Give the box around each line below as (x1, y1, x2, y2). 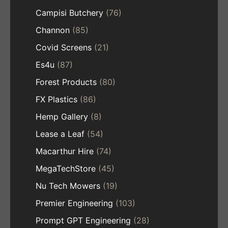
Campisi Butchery (36, 7, 103, 18)
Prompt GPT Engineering (36, 215, 131, 225)
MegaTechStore (36, 163, 96, 174)
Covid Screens (36, 42, 92, 52)
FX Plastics (36, 94, 77, 104)
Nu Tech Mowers (36, 180, 100, 191)
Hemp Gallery (36, 111, 88, 122)
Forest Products (36, 76, 97, 87)
